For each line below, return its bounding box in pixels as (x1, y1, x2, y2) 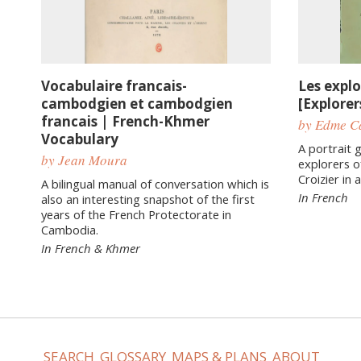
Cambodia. (41, 221, 98, 238)
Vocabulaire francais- (41, 76, 187, 95)
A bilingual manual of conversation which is (41, 175, 269, 192)
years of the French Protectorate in (41, 205, 231, 222)
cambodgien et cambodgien (41, 93, 233, 113)
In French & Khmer (41, 239, 140, 256)
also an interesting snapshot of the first (41, 190, 255, 207)
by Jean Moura (41, 151, 127, 170)
